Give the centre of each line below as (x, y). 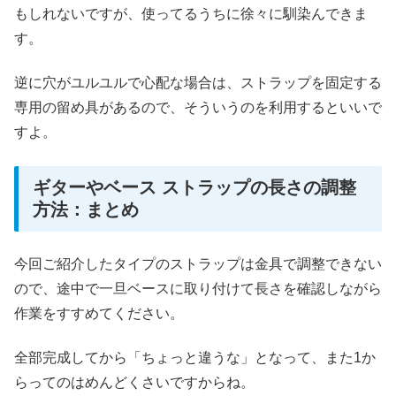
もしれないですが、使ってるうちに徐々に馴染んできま (191, 13)
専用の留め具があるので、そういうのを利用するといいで (198, 108)
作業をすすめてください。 (99, 313)
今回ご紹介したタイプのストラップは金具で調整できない (198, 263)
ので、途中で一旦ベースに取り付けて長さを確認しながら (198, 288)
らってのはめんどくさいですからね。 (134, 382)
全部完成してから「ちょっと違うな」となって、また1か (195, 357)
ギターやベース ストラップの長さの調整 (194, 188)
